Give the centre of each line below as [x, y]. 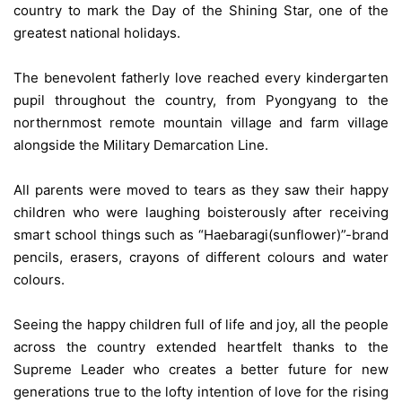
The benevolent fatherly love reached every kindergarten [201, 78]
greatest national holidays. [97, 33]
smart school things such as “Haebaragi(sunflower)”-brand [201, 235]
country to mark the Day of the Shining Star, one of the [201, 11]
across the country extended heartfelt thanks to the [201, 347]
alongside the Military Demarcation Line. [143, 145]
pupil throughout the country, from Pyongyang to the [201, 100]
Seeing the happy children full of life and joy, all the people [201, 325]
